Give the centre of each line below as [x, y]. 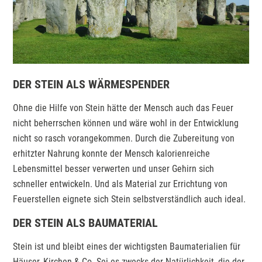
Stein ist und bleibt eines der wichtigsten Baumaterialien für [127, 247]
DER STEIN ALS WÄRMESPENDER [92, 85]
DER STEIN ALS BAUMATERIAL [86, 223]
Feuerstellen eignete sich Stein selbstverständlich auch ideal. [130, 199]
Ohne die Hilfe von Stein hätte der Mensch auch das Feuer [123, 108]
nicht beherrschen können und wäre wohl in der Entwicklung [126, 123]
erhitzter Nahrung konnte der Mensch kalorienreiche [112, 154]
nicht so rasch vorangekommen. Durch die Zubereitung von [124, 139]
